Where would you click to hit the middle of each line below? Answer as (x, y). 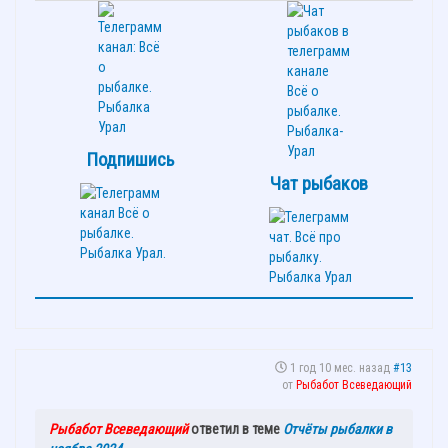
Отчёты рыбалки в (337, 428)
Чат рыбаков (318, 183)
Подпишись (129, 159)
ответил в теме (235, 428)
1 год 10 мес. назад (340, 367)
